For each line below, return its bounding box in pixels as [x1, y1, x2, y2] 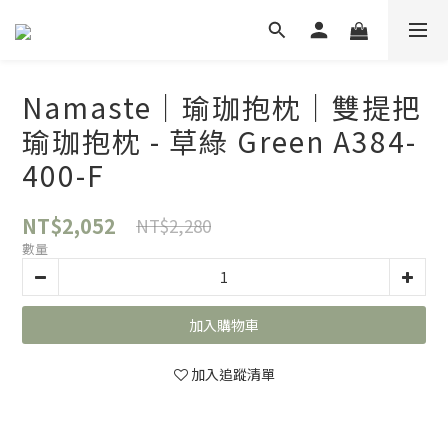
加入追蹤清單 [190, 364, 275, 384]
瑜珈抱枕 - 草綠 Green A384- [22, 121, 417, 161]
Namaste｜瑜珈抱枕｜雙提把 [22, 87, 422, 127]
